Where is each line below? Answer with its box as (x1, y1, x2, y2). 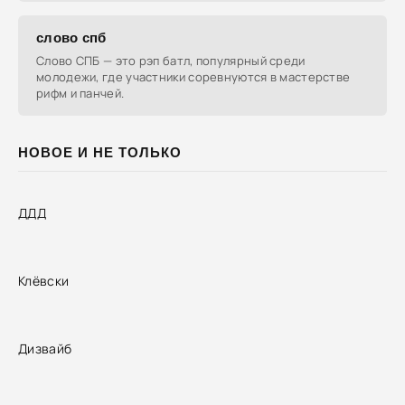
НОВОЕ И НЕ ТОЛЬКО (18, 145, 182, 160)
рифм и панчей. (36, 85, 125, 101)
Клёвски (18, 271, 70, 289)
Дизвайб (18, 339, 72, 357)
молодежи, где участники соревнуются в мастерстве (36, 69, 351, 85)
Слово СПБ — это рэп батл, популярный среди (36, 52, 306, 69)
